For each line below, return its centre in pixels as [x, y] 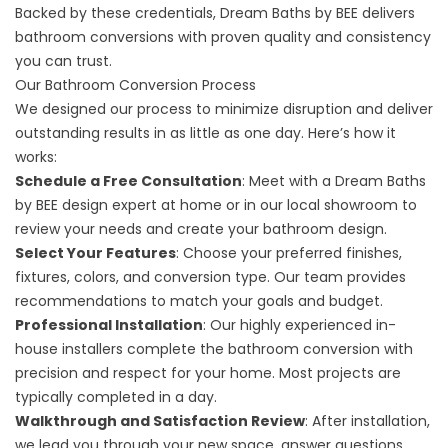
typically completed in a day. [116, 397]
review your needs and [96, 229]
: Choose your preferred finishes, [289, 253]
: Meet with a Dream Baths [334, 181]
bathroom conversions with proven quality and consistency [223, 37]
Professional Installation [109, 325]
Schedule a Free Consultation [128, 181]
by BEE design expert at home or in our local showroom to [216, 205]
